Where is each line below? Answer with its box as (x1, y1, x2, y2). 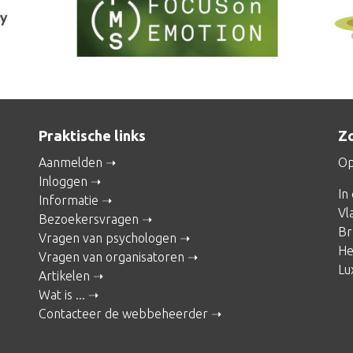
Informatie (39, 193, 98, 208)
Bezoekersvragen (39, 212, 139, 227)
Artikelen (39, 269, 90, 284)
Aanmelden (39, 155, 102, 170)
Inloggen (39, 174, 87, 189)
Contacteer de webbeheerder (39, 307, 208, 321)
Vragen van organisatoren (39, 250, 184, 265)
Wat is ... (39, 288, 85, 303)
